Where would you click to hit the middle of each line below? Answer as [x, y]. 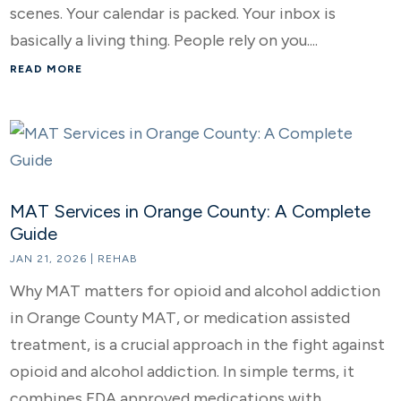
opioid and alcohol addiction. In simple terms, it [183, 371]
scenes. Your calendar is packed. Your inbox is [173, 13]
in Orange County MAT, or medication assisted [180, 318]
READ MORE [47, 69]
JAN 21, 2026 [49, 259]
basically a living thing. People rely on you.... [164, 40]
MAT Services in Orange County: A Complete [191, 211]
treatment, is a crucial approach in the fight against [198, 345]
